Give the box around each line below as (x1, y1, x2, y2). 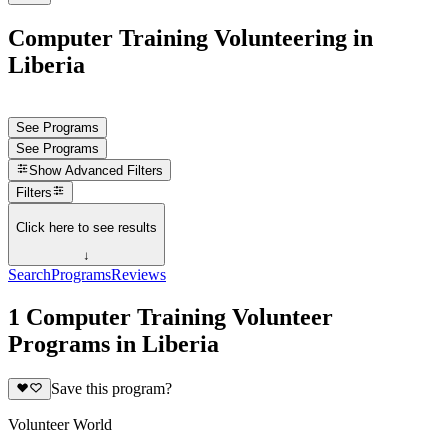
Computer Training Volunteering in (8, 24, 373, 51)
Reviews (111, 266, 166, 284)
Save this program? (50, 380, 172, 398)
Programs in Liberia (8, 331, 219, 357)
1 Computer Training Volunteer (8, 304, 333, 330)
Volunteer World (8, 416, 112, 434)
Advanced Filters (65, 163, 164, 179)
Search (8, 266, 51, 284)
